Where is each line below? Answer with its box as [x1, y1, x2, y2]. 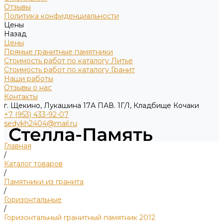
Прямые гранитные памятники [4, 47, 113, 56]
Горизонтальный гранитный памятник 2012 [4, 213, 155, 222]
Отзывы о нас [4, 83, 52, 92]
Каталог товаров [4, 159, 63, 168]
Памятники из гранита [4, 177, 84, 186]
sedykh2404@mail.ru [4, 119, 77, 128]
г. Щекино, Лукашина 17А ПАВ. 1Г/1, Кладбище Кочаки [4, 101, 199, 110]
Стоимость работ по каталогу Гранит [4, 65, 135, 74]
